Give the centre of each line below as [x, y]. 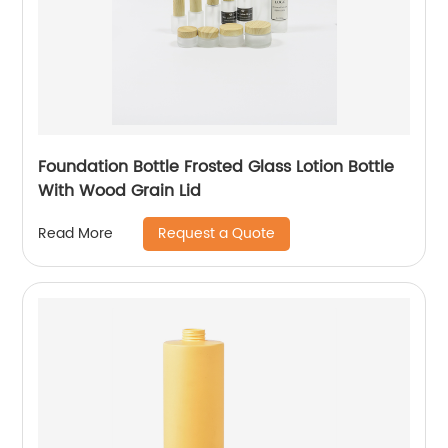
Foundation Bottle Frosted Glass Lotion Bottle [216, 166]
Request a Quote [217, 233]
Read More [76, 234]
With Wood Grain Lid [120, 190]
